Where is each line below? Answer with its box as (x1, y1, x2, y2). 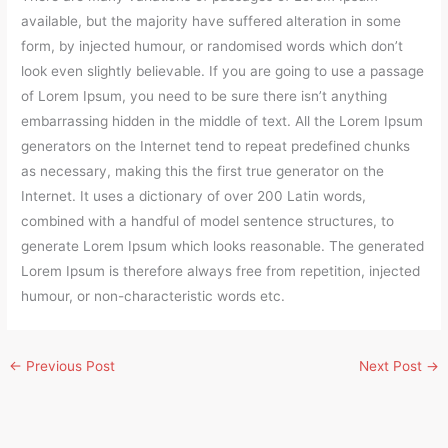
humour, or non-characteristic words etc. (21, 288, 286, 305)
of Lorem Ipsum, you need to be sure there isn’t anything (21, 88, 388, 105)
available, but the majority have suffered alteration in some (21, 13, 402, 30)
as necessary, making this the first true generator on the (21, 163, 385, 180)
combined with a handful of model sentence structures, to (21, 213, 395, 230)
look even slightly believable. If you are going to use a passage (21, 63, 425, 80)
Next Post (358, 358, 426, 375)
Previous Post (22, 358, 116, 375)
